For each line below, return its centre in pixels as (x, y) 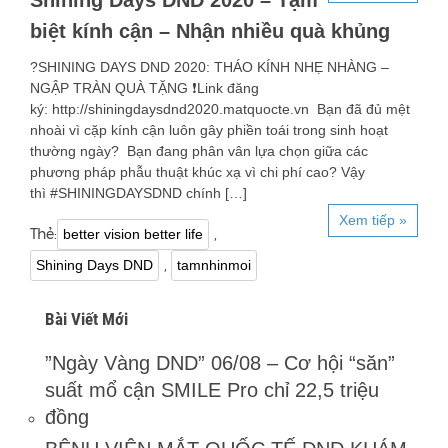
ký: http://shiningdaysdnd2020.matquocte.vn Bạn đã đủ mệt (220, 109)
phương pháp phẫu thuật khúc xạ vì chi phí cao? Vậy (197, 172)
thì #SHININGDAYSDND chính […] (138, 193)
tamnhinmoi (214, 265)
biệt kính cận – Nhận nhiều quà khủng (210, 31)
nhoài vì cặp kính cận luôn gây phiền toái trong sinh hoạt (209, 130)
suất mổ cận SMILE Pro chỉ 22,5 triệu (212, 390)
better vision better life (133, 234)
